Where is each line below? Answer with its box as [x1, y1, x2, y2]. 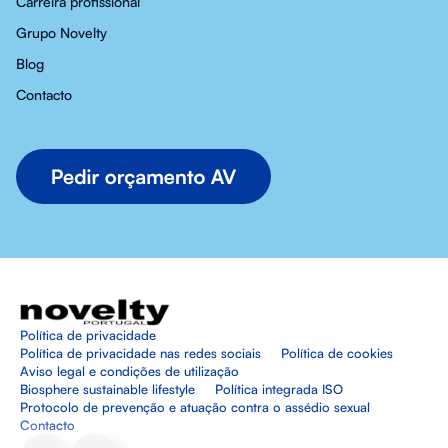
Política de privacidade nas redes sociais [20, 345, 261, 362]
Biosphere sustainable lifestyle [20, 381, 195, 398]
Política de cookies [281, 345, 393, 362]
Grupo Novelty [16, 24, 107, 42]
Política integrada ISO [215, 381, 343, 398]
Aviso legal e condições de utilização [20, 363, 239, 380]
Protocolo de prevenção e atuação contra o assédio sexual [20, 399, 370, 416]
